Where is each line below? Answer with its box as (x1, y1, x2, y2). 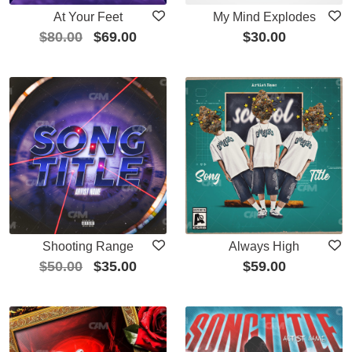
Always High (229, 239, 299, 253)
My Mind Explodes (212, 9, 316, 24)
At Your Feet (53, 9, 123, 24)
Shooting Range (42, 239, 134, 253)
